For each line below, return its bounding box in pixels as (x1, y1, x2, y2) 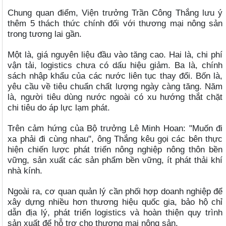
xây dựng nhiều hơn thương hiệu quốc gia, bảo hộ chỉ (8, 197, 223, 207)
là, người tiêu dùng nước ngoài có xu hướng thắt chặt (8, 92, 223, 102)
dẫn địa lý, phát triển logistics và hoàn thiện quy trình (8, 207, 223, 218)
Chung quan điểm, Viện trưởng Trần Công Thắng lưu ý (8, 8, 223, 18)
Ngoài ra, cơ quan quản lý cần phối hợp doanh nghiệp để (8, 186, 223, 197)
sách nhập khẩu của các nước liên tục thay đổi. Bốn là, (8, 71, 223, 81)
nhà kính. (8, 165, 43, 176)
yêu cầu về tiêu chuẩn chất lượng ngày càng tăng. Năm (8, 81, 223, 92)
